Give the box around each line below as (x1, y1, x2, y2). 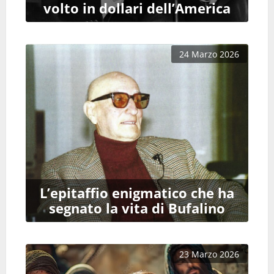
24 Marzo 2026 (179, 48, 239, 61)
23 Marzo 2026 (179, 248, 239, 261)
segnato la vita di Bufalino (49, 199, 225, 218)
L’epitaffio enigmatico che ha (40, 183, 234, 203)
